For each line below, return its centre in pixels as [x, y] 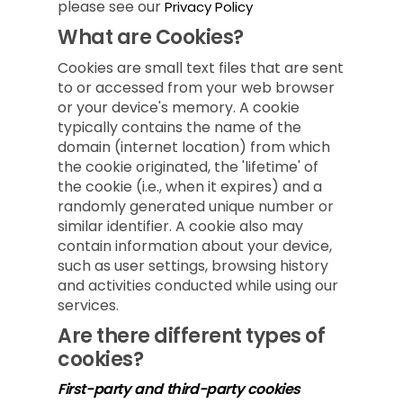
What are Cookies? [151, 37]
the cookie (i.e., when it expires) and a [190, 187]
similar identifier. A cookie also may [180, 226]
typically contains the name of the [179, 127]
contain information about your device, [195, 246]
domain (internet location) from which [194, 147]
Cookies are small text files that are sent [201, 68]
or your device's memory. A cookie [179, 107]
